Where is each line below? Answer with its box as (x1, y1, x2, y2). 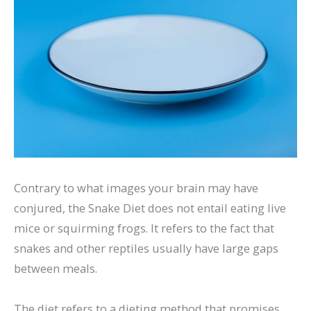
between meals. (14, 260, 97, 276)
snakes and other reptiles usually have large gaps (14, 239, 278, 256)
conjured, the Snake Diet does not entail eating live (14, 199, 286, 216)
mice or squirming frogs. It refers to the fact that (14, 219, 274, 236)
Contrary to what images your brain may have (14, 179, 258, 196)
